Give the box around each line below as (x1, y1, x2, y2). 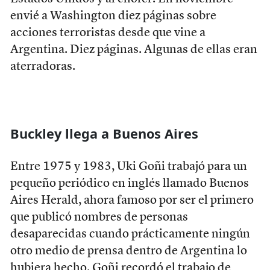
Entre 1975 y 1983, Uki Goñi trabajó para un (10, 160, 247, 173)
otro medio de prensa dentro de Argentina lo (10, 245, 247, 257)
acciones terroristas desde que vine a (10, 27, 206, 39)
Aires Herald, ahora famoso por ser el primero (10, 194, 254, 207)
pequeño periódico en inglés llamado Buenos (10, 177, 249, 190)
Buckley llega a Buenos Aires (10, 124, 198, 142)
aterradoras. (10, 60, 75, 73)
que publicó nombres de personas (10, 211, 188, 224)
